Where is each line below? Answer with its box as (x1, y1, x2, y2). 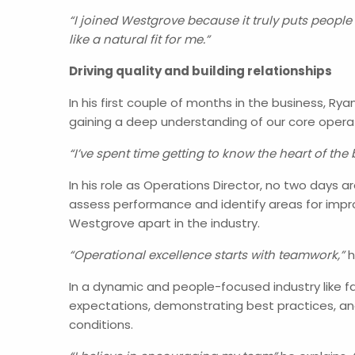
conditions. (69, 316, 133, 334)
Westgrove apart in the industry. (69, 215, 260, 232)
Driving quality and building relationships (69, 63, 332, 80)
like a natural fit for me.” (69, 31, 210, 48)
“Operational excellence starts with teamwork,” (69, 246, 345, 264)
